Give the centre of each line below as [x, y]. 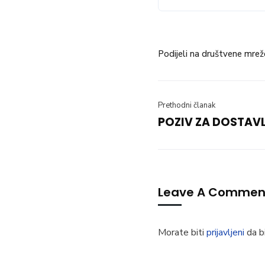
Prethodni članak [187, 105]
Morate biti [182, 232]
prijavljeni [225, 232]
